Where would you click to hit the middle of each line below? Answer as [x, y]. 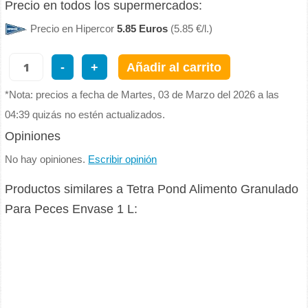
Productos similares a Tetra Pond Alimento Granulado [152, 189]
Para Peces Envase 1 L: [71, 209]
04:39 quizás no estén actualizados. [85, 114]
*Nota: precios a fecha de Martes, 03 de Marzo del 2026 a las [142, 95]
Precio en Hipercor [74, 29]
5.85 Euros [143, 29]
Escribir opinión [123, 159]
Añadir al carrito [174, 67]
